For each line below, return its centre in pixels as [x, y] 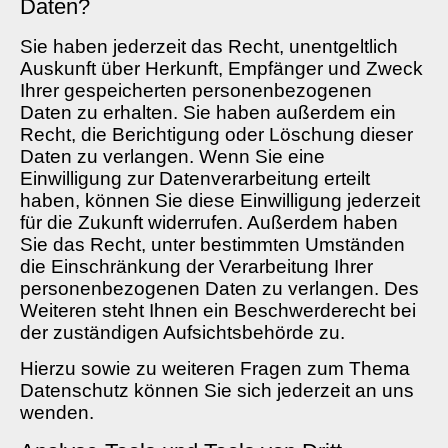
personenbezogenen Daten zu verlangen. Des [219, 288]
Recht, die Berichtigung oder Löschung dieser [216, 134]
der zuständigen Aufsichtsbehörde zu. [182, 332]
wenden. [57, 413]
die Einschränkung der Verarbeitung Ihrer [196, 266]
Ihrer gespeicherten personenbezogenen [196, 90]
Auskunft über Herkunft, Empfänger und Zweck [221, 68]
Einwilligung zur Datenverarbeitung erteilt [195, 178]
